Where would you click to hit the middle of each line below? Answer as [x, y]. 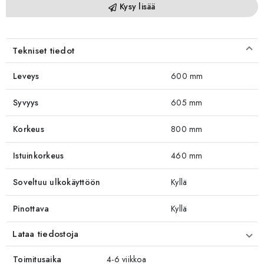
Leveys [26, 76]
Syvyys [26, 102]
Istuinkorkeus [39, 155]
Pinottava [31, 208]
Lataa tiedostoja [46, 234]
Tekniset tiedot [44, 50]
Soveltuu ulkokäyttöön [57, 182]
